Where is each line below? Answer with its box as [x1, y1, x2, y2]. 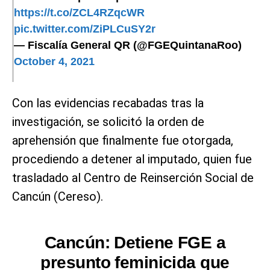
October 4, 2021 [14, 55, 95, 68]
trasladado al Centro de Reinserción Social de [12, 171, 254, 186]
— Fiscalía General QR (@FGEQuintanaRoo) [14, 39, 242, 52]
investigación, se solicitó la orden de [12, 115, 204, 130]
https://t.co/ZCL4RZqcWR [14, 7, 145, 19]
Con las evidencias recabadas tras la [12, 96, 204, 111]
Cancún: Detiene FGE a [44, 233, 226, 253]
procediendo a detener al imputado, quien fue [12, 152, 252, 167]
